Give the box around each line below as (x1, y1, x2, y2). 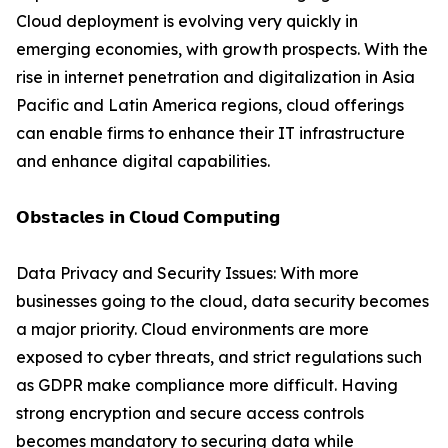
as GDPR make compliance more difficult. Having (16, 375, 398, 396)
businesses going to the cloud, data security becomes (16, 291, 429, 312)
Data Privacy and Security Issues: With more (16, 263, 359, 284)
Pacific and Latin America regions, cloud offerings (16, 95, 404, 116)
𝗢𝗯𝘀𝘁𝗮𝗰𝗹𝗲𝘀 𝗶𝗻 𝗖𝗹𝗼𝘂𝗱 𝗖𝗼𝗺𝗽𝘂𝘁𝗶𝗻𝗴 (16, 207, 280, 228)
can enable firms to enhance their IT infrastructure (16, 123, 405, 144)
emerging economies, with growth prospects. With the (16, 39, 428, 60)
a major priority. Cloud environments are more (16, 319, 369, 340)
